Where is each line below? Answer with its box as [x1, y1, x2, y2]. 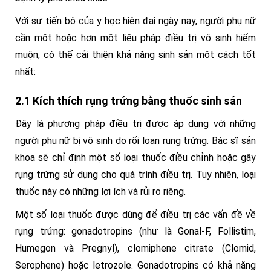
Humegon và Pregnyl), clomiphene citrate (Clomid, [15, 243, 256, 254]
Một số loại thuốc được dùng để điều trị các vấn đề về [15, 209, 256, 220]
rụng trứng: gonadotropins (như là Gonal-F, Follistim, [15, 226, 256, 237]
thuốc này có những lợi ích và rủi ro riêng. [15, 186, 186, 197]
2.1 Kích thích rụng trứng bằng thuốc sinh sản [15, 94, 242, 107]
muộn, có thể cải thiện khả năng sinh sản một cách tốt [15, 49, 256, 60]
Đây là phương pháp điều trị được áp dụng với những [15, 118, 256, 129]
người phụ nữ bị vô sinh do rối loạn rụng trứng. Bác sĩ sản [15, 135, 256, 146]
